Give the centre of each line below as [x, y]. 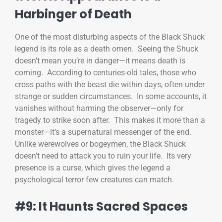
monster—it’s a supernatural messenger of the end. [104, 132]
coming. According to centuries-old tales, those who [106, 73]
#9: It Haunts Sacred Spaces [101, 207]
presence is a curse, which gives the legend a [93, 168]
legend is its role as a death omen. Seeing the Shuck [107, 49]
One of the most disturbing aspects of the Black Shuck [110, 37]
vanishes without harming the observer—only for [99, 109]
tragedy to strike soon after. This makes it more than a [110, 120]
